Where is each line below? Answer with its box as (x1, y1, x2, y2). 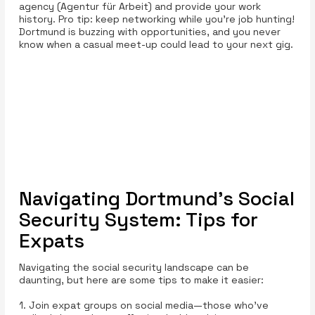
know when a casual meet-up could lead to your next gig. (18, 38, 293, 51)
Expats (18, 227, 84, 253)
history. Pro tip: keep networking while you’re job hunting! (18, 13, 295, 26)
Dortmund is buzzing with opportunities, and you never (18, 25, 281, 39)
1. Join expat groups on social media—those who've (18, 298, 269, 311)
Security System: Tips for (18, 206, 258, 232)
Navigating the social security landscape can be (18, 260, 249, 274)
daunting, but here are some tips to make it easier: (18, 273, 264, 286)
